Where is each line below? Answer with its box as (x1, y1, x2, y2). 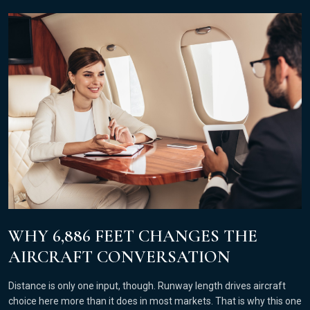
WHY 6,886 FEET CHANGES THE (8, 226, 257, 247)
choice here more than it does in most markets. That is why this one (8, 295, 302, 307)
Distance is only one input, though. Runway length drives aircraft (8, 280, 286, 292)
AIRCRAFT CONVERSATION (8, 246, 230, 268)
